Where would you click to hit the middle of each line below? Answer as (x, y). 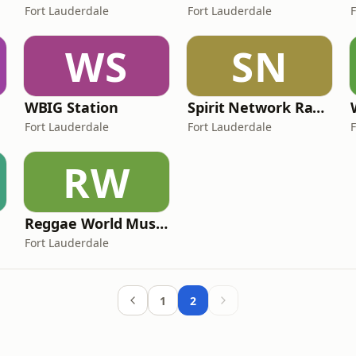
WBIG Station (71, 107)
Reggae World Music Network (162, 223)
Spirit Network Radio (319, 107)
